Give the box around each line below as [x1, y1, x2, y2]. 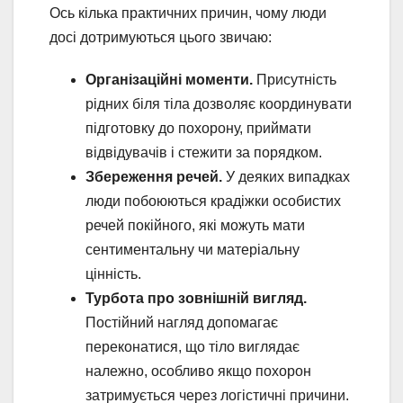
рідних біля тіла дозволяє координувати [85, 96, 352, 112]
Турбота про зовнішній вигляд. [85, 291, 307, 307]
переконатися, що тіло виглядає [85, 339, 300, 355]
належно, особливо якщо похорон [85, 363, 311, 380]
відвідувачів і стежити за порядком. [85, 145, 322, 161]
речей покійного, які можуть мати [85, 218, 305, 234]
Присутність [253, 72, 336, 88]
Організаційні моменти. [85, 72, 253, 88]
